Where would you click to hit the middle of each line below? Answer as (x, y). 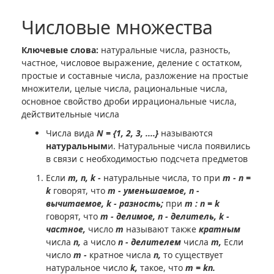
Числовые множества (117, 27)
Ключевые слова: (61, 50)
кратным (220, 229)
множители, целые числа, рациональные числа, (124, 88)
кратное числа (120, 255)
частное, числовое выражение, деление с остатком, (132, 63)
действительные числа (70, 114)
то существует (193, 255)
